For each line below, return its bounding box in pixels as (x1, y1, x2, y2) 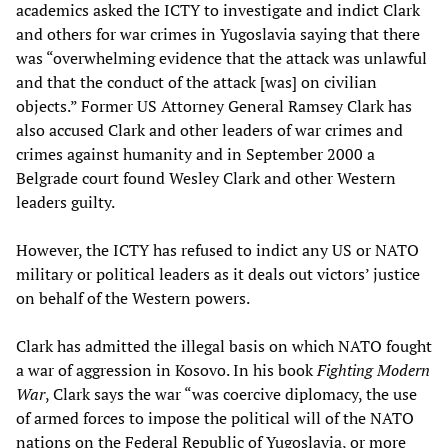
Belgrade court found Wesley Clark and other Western (16, 166, 396, 189)
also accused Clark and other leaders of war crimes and (16, 118, 403, 141)
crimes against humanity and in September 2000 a (16, 142, 375, 165)
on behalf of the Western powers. (16, 286, 250, 309)
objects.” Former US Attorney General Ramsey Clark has (16, 94, 412, 117)
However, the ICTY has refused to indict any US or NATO (16, 238, 419, 261)
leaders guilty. (16, 190, 115, 213)
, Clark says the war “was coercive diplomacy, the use (45, 382, 417, 405)
